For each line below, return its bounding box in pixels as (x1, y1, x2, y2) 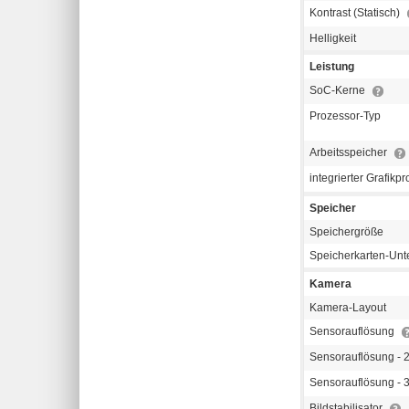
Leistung (309, 60, 354, 74)
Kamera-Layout (309, 301, 386, 315)
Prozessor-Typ (309, 110, 381, 123)
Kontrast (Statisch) (309, 6, 403, 20)
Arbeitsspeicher (309, 146, 390, 160)
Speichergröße (309, 225, 383, 239)
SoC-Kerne (309, 84, 368, 98)
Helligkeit (309, 32, 356, 46)
